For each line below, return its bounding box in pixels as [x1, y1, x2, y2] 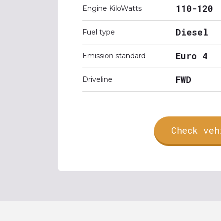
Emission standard [82, 51, 146, 60]
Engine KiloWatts [82, 4, 142, 13]
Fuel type [82, 28, 115, 37]
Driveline [82, 75, 112, 84]
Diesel [176, 26, 208, 38]
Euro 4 [176, 50, 208, 62]
